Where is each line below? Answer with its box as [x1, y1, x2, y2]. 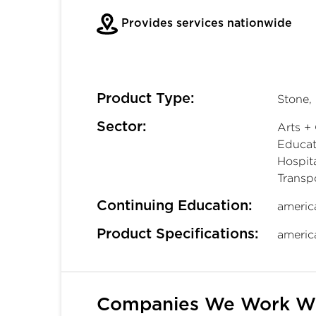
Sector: [97, 119, 147, 134]
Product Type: [97, 91, 195, 106]
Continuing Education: [97, 198, 253, 213]
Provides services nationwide [118, 17, 292, 29]
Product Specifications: [97, 226, 259, 241]
